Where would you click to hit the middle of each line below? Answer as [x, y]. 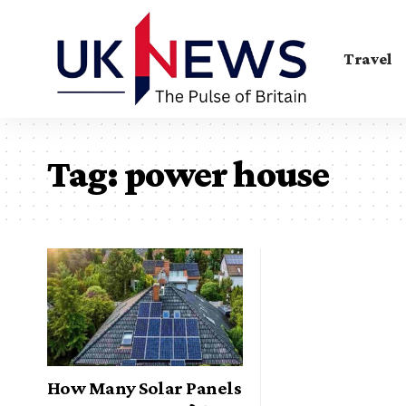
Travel [368, 58]
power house [227, 174]
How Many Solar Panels [145, 387]
